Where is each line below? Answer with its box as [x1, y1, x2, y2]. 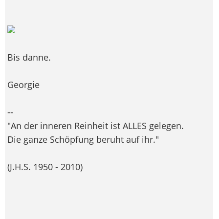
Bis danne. [7, 51, 51, 63]
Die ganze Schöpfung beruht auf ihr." [7, 133, 159, 145]
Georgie [7, 78, 40, 90]
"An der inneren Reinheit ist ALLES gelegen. [7, 119, 184, 131]
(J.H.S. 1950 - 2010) [7, 160, 83, 173]
